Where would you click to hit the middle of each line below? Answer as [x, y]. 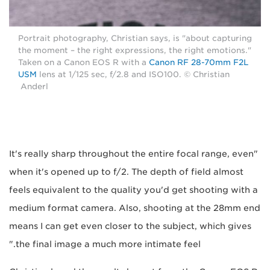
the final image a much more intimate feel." [108, 244]
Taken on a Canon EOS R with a [83, 62]
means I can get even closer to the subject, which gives [130, 226]
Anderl [34, 86]
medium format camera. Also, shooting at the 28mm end [135, 208]
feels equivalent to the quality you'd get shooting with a [133, 190]
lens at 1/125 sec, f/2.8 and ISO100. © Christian [133, 74]
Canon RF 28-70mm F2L [199, 62]
